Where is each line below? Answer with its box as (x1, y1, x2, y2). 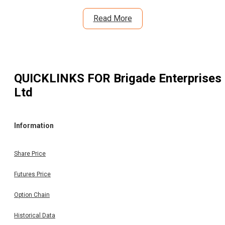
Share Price (14, 150, 46, 158)
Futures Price (14, 171, 51, 178)
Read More (93, 13, 132, 23)
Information (14, 121, 54, 130)
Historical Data (14, 212, 55, 219)
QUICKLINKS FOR (14, 71, 114, 86)
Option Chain (14, 191, 50, 199)
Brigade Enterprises (114, 71, 221, 86)
